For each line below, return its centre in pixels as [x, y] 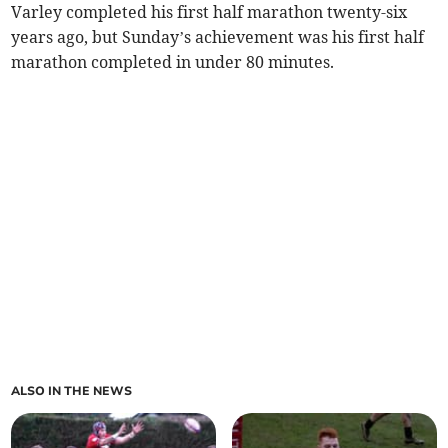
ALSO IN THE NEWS [72, 391]
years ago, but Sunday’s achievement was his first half [218, 37]
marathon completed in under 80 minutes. [173, 62]
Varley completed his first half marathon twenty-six [209, 12]
